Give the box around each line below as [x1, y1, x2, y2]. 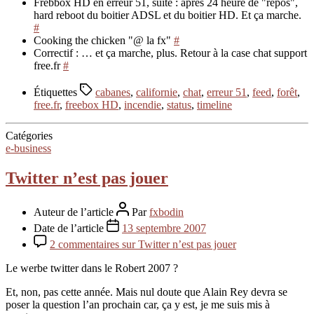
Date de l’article [34, 222, 107, 235]
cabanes [95, 86, 130, 99]
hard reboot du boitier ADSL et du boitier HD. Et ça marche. [34, 9, 301, 22]
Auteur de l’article [34, 206, 116, 219]
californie [136, 86, 177, 99]
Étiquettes [34, 86, 80, 99]
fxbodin [149, 206, 184, 219]
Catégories [6, 130, 53, 142]
